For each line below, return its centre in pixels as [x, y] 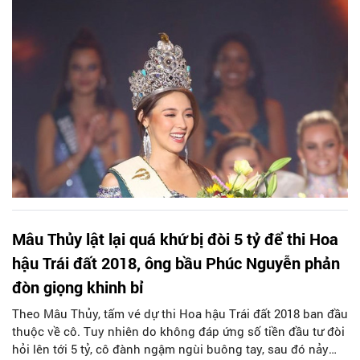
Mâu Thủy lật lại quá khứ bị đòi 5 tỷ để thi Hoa [175, 238]
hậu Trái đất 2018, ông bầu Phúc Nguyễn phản [176, 262]
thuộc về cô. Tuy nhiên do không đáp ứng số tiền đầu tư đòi [178, 331]
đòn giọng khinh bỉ [78, 286]
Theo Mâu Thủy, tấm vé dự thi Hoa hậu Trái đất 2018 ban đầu [180, 313]
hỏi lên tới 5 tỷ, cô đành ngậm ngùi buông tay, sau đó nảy [170, 348]
